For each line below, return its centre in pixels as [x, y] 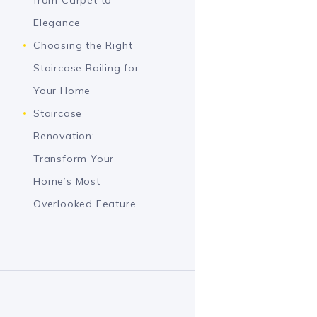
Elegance [57, 22]
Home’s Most [67, 181]
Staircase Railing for [86, 68]
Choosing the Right [83, 45]
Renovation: [64, 136]
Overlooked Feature [85, 203]
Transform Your [74, 158]
